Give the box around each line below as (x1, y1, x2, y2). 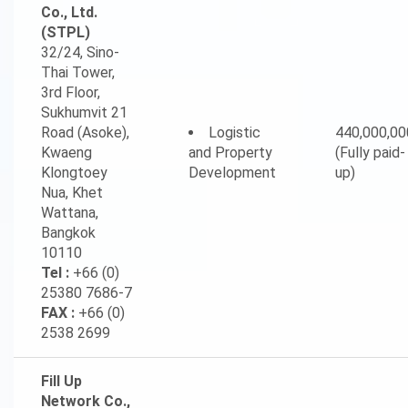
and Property (189, 144, 272, 161)
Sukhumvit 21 (41, 104, 127, 121)
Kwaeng (41, 144, 92, 161)
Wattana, (41, 204, 98, 221)
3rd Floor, (41, 84, 100, 101)
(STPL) (41, 24, 90, 41)
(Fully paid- (335, 144, 405, 161)
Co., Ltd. (41, 4, 97, 21)
